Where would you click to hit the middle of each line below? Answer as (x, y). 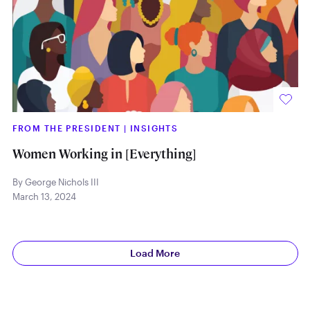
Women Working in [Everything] (104, 154)
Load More (155, 253)
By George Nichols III (55, 182)
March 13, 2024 (44, 197)
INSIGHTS (154, 128)
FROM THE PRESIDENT (68, 128)
